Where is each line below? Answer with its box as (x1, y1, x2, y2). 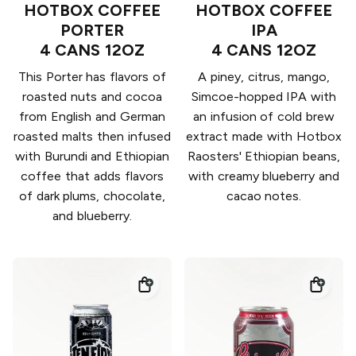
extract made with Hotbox (186, 129, 342, 145)
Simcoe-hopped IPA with (191, 89, 337, 105)
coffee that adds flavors (21, 168, 164, 184)
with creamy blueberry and (188, 168, 340, 184)
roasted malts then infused (14, 129, 171, 145)
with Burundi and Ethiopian (14, 149, 170, 164)
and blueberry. (52, 208, 132, 224)
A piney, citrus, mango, (198, 69, 330, 85)
